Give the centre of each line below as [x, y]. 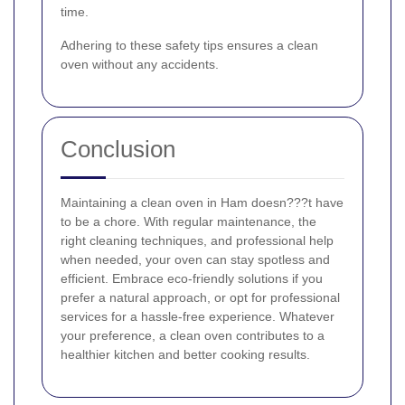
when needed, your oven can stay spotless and [195, 259]
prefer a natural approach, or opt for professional [200, 297]
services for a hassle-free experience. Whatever [198, 316]
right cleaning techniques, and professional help [197, 240]
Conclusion [118, 149]
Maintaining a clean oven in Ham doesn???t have [202, 202]
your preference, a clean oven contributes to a [193, 335]
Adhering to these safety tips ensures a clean [189, 45]
